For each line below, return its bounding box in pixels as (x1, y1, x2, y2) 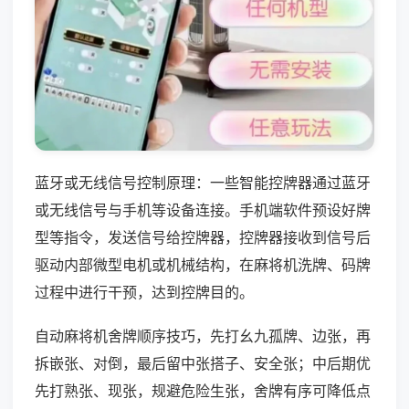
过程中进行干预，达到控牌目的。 (35, 282, 254, 301)
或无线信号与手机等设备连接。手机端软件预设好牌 (35, 200, 371, 219)
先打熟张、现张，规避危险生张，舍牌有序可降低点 (35, 381, 371, 400)
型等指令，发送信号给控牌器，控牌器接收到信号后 (35, 227, 371, 246)
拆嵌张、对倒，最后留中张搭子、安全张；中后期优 (35, 353, 371, 372)
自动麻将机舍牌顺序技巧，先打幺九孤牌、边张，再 (35, 326, 371, 345)
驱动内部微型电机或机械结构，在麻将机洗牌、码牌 (35, 255, 371, 274)
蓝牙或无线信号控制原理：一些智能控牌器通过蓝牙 (35, 173, 371, 192)
